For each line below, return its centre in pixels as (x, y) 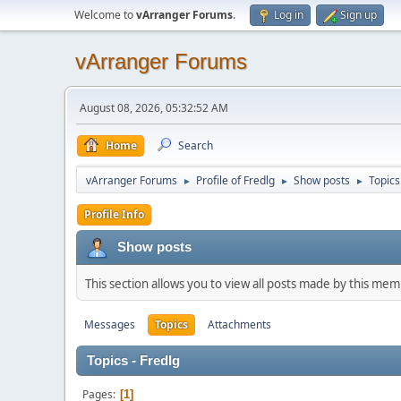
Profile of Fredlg (235, 180)
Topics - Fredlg (133, 361)
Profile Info (114, 214)
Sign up (358, 15)
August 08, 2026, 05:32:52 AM (154, 108)
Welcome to (105, 15)
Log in (289, 15)
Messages (110, 324)
